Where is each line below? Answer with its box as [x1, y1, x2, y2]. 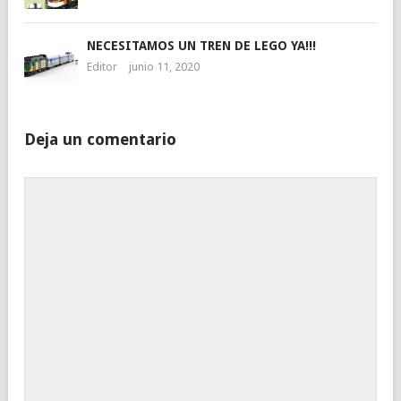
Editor [87, 60, 117, 73]
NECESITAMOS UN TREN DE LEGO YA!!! [87, 38, 316, 53]
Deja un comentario [24, 130, 176, 149]
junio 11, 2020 [129, 60, 200, 73]
